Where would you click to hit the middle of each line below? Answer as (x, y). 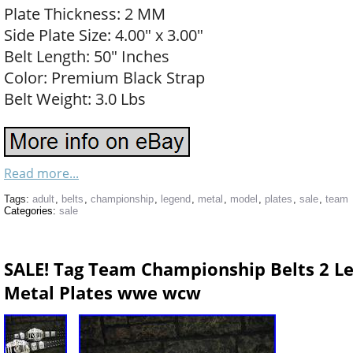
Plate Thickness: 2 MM (85, 14)
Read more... (41, 173)
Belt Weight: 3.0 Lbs (75, 99)
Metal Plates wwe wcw (102, 292)
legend (176, 199)
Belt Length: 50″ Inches (87, 56)
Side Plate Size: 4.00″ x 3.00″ (104, 35)
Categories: (32, 211)
